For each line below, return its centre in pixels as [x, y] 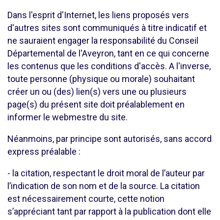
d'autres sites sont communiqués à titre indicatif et [107, 28]
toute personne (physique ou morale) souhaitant [101, 79]
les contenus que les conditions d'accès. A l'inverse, [109, 66]
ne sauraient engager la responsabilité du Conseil [103, 41]
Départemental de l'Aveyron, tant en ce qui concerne [108, 53]
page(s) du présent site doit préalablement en [96, 104]
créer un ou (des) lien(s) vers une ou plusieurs [97, 92]
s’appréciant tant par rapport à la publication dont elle [109, 211]
